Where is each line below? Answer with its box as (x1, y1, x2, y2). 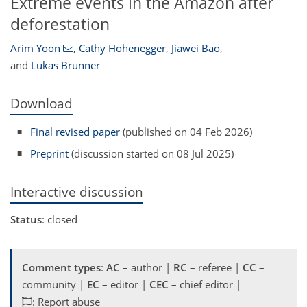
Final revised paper (30, 124, 121, 138)
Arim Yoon (10, 41, 60, 56)
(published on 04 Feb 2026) (120, 124, 253, 138)
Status (10, 212, 42, 227)
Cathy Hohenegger (78, 41, 166, 56)
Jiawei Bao (171, 41, 220, 56)
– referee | (187, 260, 243, 275)
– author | (120, 260, 173, 275)
